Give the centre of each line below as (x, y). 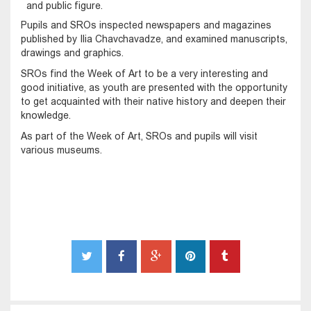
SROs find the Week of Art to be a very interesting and (144, 73)
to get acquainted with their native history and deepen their (153, 101)
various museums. (61, 150)
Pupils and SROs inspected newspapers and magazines (146, 25)
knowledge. (46, 115)
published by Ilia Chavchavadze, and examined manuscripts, (154, 39)
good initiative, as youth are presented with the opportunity (154, 87)
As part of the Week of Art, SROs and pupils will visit (139, 136)
